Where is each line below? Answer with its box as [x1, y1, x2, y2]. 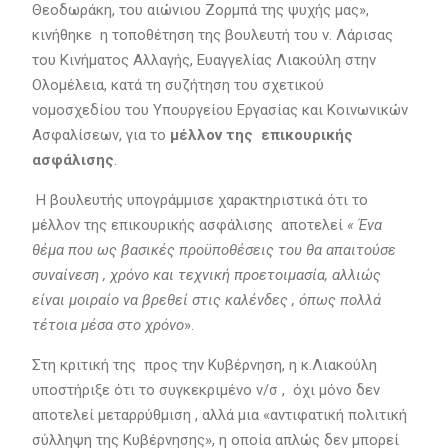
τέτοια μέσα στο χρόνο [31, 315, 184, 334]
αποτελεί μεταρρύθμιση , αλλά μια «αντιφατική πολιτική [31, 405, 407, 424]
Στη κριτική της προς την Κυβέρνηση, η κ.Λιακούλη [31, 355, 377, 374]
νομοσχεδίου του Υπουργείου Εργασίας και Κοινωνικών [31, 100, 408, 119]
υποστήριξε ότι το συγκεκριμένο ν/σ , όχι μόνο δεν [31, 380, 380, 399]
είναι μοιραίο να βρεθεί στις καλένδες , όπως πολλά [31, 290, 381, 309]
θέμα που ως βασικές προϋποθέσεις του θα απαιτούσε [31, 240, 396, 259]
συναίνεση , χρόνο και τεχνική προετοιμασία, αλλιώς [31, 265, 381, 284]
